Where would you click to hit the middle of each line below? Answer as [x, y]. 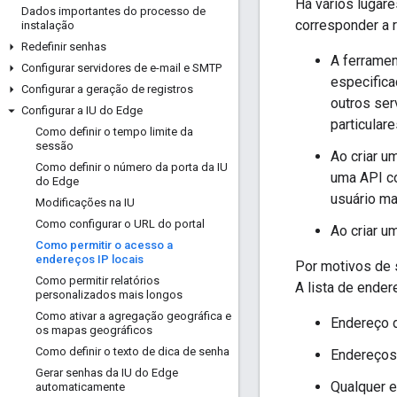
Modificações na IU [85, 202]
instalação [48, 25]
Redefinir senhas [64, 47]
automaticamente [80, 387]
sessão [54, 146]
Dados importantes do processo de [113, 11]
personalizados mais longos [109, 295]
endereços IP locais [90, 259]
